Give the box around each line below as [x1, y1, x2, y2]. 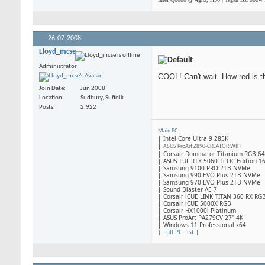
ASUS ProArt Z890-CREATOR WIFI [163, 143, 242, 150]
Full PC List [163, 227, 194, 236]
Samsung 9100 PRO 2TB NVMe [161, 163, 250, 172]
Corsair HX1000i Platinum [161, 206, 236, 215]
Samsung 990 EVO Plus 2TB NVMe [163, 170, 260, 179]
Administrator [39, 63, 77, 70]
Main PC [158, 127, 177, 134]
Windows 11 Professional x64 [161, 220, 246, 229]
